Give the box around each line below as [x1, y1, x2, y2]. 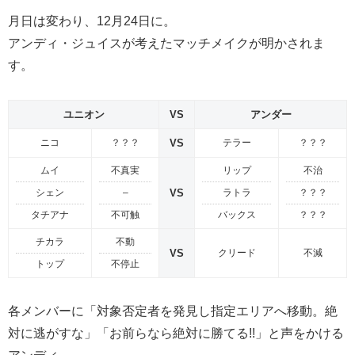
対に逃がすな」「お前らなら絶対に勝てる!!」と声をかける [8, 326, 344, 341]
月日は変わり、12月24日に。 [8, 13, 176, 28]
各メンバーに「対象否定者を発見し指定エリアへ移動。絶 [8, 304, 338, 319]
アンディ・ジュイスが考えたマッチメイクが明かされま [8, 36, 325, 50]
